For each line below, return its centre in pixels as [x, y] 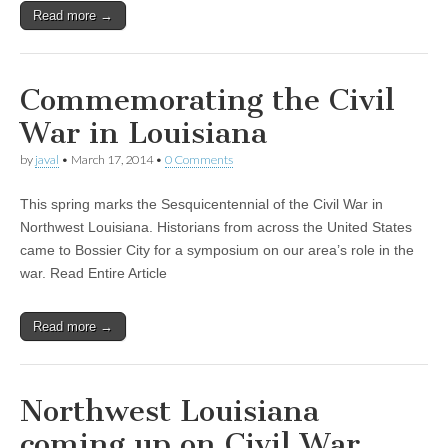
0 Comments [199, 160]
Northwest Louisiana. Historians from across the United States [216, 226]
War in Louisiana [143, 133]
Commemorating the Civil [207, 100]
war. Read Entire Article [93, 272]
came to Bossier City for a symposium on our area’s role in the [217, 249]
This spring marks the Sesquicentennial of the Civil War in [201, 203]
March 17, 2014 [112, 160]
